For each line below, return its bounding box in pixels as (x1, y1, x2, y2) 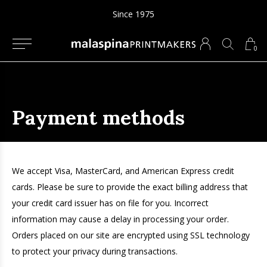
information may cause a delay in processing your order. (12, 213, 229, 225)
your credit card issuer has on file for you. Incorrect (12, 197, 209, 209)
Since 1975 (113, 8, 154, 20)
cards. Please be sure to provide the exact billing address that (12, 181, 248, 193)
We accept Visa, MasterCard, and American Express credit (12, 165, 234, 176)
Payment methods (12, 105, 185, 130)
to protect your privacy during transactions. (12, 246, 178, 257)
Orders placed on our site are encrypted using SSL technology (12, 229, 250, 241)
